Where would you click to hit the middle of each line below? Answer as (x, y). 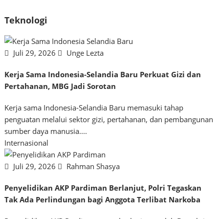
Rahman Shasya (92, 166)
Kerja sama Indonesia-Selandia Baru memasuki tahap (94, 108)
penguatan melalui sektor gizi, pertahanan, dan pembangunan (109, 120)
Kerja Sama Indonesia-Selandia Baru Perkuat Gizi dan (103, 75)
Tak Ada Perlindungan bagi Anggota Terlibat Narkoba (103, 200)
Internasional (27, 143)
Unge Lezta (84, 53)
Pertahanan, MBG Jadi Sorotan (60, 86)
